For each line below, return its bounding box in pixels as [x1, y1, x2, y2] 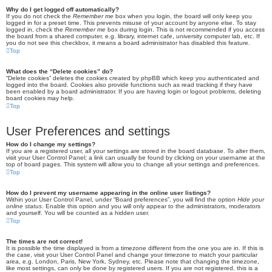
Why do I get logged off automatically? [6, 6, 119, 13]
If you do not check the [6, 13, 73, 19]
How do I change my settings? [6, 141, 95, 148]
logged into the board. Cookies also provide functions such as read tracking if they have [6, 81, 253, 88]
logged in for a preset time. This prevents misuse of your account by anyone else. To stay [6, 19, 256, 26]
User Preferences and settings [6, 124, 170, 138]
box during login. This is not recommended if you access [106, 26, 265, 33]
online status [6, 203, 42, 209]
